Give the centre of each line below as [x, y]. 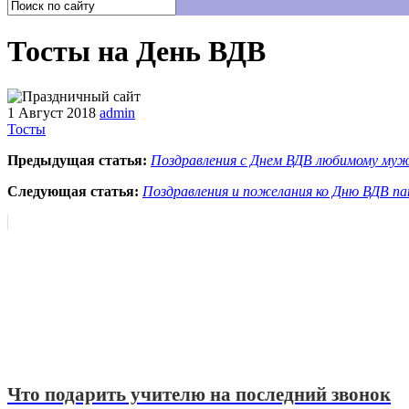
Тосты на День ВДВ [136, 52]
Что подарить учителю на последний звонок [199, 395]
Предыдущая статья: [77, 160]
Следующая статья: [73, 191]
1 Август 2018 [52, 112]
